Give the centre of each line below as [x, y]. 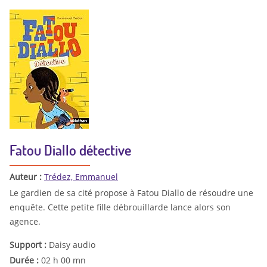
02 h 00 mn [63, 260]
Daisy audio [72, 245]
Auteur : [27, 177]
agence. [25, 221]
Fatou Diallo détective [70, 150]
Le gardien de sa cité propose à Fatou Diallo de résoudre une [131, 193]
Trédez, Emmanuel [81, 177]
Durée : [25, 260]
